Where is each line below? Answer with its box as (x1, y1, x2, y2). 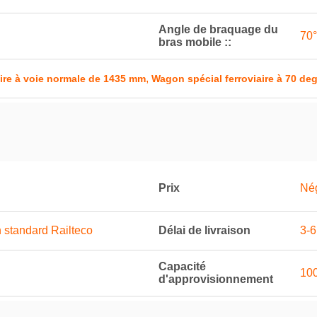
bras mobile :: (158, 36, 231, 48)
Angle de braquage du (158, 23, 278, 35)
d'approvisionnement (158, 273, 273, 285)
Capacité (158, 260, 206, 272)
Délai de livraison (158, 224, 250, 236)
